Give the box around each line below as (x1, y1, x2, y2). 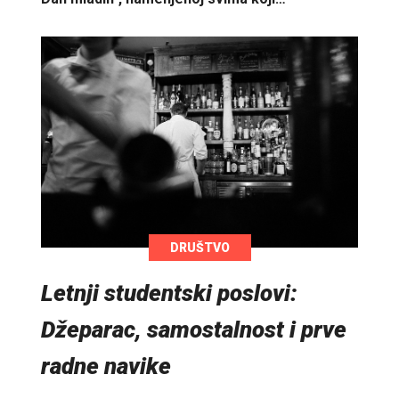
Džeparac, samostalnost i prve (41, 316, 346, 344)
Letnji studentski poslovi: (41, 280, 297, 307)
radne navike (41, 353, 171, 380)
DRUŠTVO (169, 240, 230, 256)
